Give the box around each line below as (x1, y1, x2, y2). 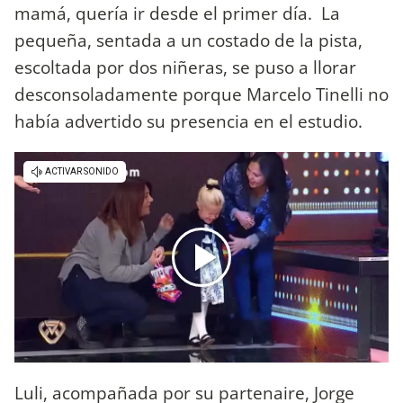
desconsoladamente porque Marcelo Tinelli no (14, 81, 389, 106)
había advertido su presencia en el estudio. (14, 108, 363, 133)
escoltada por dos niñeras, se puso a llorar (14, 54, 356, 79)
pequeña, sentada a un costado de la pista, (14, 27, 363, 52)
